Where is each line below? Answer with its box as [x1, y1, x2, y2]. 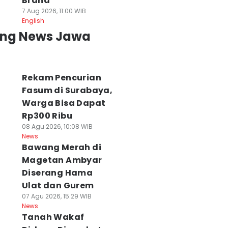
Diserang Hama [21, 167, 93, 179]
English [21, 16, 44, 25]
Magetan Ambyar [21, 154, 102, 166]
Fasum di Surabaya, [21, 84, 113, 96]
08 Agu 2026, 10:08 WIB [21, 122, 93, 131]
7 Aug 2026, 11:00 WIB [21, 7, 86, 15]
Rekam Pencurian [21, 72, 101, 83]
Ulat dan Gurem [21, 180, 94, 191]
